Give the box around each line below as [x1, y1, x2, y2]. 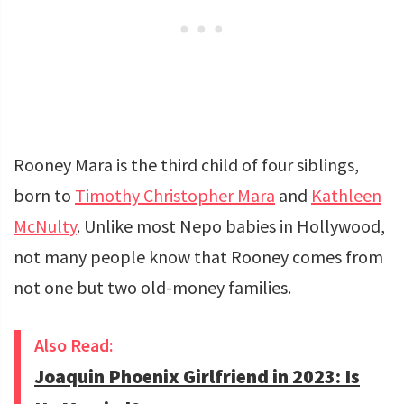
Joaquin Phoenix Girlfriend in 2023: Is [34, 364, 360, 390]
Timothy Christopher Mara [75, 184, 275, 207]
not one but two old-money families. [14, 276, 291, 299]
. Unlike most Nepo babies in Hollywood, [77, 215, 385, 238]
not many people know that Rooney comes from [14, 245, 383, 269]
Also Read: [34, 334, 114, 357]
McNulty [14, 215, 77, 238]
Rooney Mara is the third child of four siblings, [14, 153, 359, 177]
